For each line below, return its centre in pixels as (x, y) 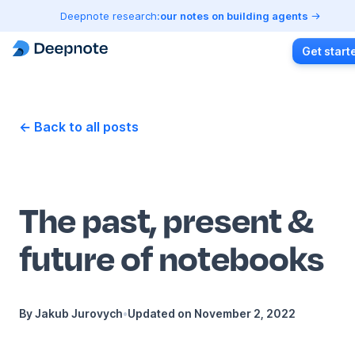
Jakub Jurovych (79, 314)
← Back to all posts (79, 127)
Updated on (161, 314)
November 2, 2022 (245, 314)
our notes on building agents (235, 15)
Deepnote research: (110, 15)
